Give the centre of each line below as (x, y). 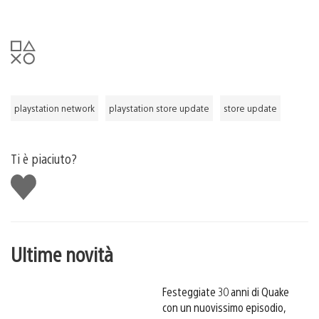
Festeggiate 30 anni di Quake (226, 292)
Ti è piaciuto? (44, 158)
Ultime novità (62, 253)
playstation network (54, 108)
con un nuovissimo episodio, (224, 308)
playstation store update (159, 108)
